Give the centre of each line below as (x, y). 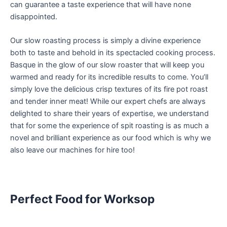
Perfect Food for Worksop (82, 199)
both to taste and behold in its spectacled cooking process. (113, 52)
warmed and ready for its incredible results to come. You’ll (109, 77)
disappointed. (34, 16)
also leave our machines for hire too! (72, 150)
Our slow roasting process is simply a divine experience (105, 40)
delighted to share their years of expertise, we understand (109, 113)
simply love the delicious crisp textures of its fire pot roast (109, 89)
